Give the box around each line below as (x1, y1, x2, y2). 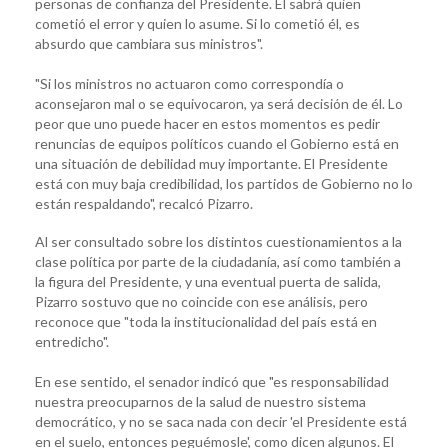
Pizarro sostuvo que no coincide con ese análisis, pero (35, 292, 368, 310)
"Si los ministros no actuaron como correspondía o (35, 74, 344, 92)
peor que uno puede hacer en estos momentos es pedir (35, 114, 380, 132)
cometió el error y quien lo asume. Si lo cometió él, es (35, 14, 360, 32)
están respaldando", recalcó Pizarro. (35, 194, 253, 212)
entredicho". (35, 332, 109, 350)
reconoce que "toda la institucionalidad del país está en (35, 312, 377, 330)
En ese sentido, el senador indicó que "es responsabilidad (35, 372, 389, 390)
